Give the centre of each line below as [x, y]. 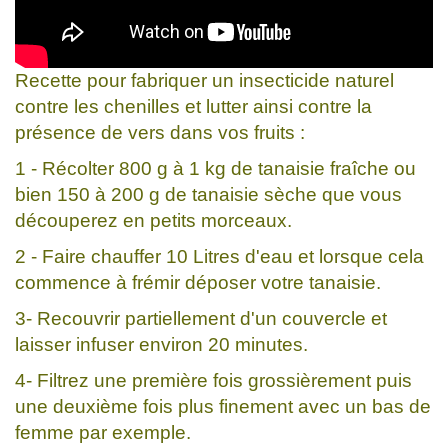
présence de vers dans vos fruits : [160, 132]
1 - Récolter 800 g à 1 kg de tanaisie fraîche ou [215, 168]
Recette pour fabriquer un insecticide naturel [204, 80]
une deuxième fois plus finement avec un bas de [223, 406]
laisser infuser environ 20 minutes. [161, 344]
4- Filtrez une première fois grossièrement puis [213, 380]
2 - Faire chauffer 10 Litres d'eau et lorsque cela [219, 256]
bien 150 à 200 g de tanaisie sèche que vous [208, 194]
